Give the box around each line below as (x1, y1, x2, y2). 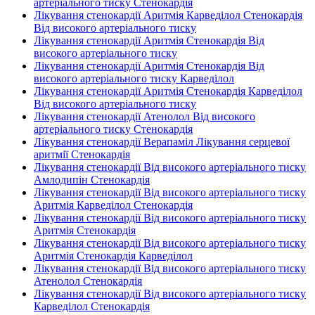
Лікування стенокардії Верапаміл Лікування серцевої (34, 136, 290, 148)
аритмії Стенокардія (34, 148, 130, 160)
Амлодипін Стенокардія (34, 174, 150, 186)
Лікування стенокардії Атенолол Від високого (34, 110, 255, 122)
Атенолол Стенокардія (34, 275, 142, 287)
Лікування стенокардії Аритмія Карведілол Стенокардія (34, 9, 302, 21)
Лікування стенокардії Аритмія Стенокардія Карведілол (34, 85, 302, 97)
